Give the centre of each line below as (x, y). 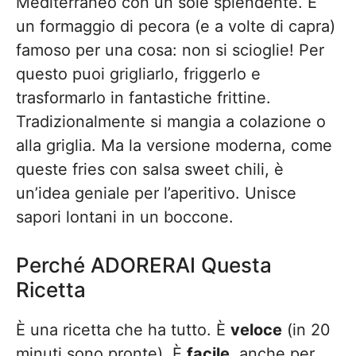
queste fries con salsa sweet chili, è (150, 169)
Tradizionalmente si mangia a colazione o (171, 122)
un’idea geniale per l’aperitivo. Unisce (156, 193)
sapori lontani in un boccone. (125, 217)
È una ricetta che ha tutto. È (123, 330)
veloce (256, 330)
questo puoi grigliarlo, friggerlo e (138, 74)
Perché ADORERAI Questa (144, 265)
